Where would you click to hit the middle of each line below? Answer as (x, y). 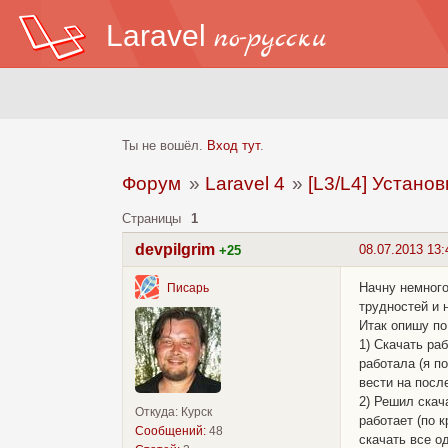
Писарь (188, 287)
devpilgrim (175, 250)
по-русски (270, 39)
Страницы (151, 219)
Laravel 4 (244, 184)
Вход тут (233, 146)
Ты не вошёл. (164, 146)
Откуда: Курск (173, 412)
